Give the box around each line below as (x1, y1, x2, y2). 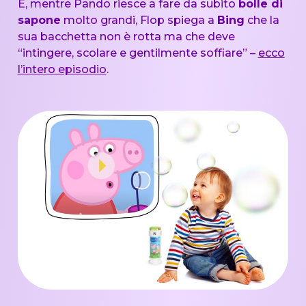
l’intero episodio (17, 62, 107, 76)
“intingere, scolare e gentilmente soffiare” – (17, 46, 258, 59)
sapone (17, 13, 61, 27)
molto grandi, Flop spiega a (60, 13, 217, 27)
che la (244, 13, 279, 27)
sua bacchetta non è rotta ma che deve (17, 29, 235, 43)
